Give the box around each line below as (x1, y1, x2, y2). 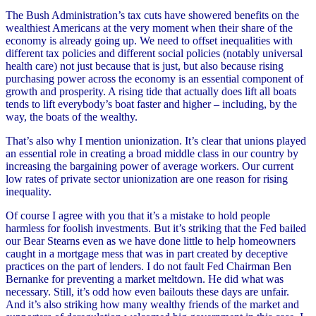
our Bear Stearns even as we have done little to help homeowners (6, 234, 296, 247)
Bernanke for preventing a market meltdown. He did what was (6, 272, 284, 285)
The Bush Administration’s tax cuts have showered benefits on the (6, 8, 299, 21)
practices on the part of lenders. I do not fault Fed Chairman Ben (6, 260, 291, 272)
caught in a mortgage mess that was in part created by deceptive (6, 247, 288, 260)
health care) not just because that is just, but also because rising (6, 59, 284, 72)
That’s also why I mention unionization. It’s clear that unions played (6, 134, 306, 147)
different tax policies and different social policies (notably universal (6, 47, 303, 59)
